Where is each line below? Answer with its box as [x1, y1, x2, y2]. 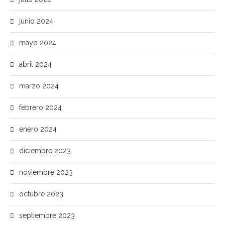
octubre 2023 [19, 190, 63, 198]
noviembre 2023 [19, 168, 73, 176]
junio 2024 [19, 17, 53, 25]
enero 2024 [19, 125, 57, 133]
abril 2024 [19, 60, 52, 68]
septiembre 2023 [19, 211, 75, 219]
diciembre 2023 [19, 147, 71, 155]
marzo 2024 [19, 82, 59, 90]
